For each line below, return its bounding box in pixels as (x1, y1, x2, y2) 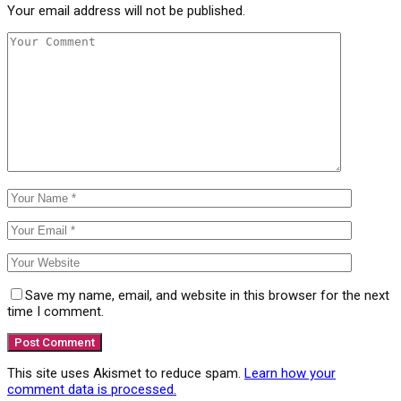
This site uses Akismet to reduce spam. (7, 364, 244, 381)
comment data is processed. (7, 380, 176, 397)
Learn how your (244, 364, 336, 381)
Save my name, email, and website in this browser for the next (25, 286, 389, 303)
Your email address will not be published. (7, 2, 245, 19)
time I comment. (7, 303, 104, 320)
